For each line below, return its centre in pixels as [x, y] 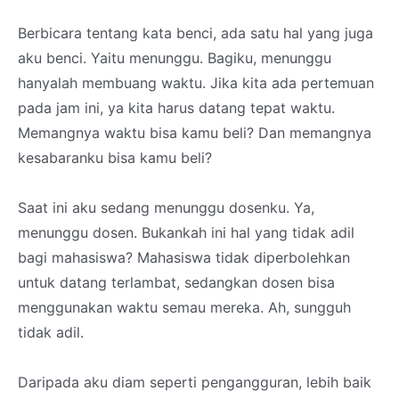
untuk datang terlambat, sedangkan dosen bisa [176, 282]
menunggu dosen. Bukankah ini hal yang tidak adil [186, 232]
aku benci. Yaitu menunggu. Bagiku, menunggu [175, 58]
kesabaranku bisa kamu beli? [115, 158]
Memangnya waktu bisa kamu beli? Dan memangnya [195, 133]
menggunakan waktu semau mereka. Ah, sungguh [184, 307]
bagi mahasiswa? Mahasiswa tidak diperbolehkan [184, 257]
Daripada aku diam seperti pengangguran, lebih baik [195, 382]
